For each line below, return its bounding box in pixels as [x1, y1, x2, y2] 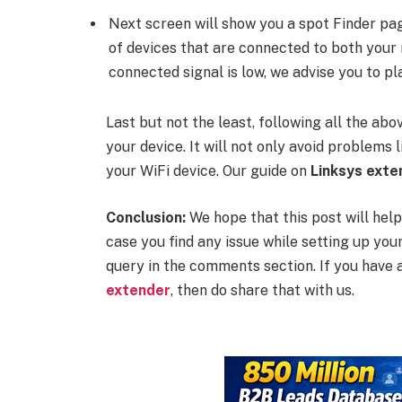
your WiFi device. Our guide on [105, 162, 310, 179]
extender [105, 281, 170, 299]
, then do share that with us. [170, 281, 354, 299]
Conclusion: [105, 208, 186, 226]
